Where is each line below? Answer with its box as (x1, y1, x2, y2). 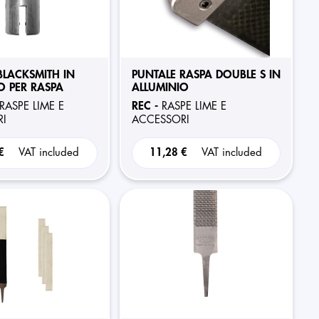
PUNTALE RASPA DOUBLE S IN (131, 69, 281, 80)
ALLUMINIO (131, 82, 189, 93)
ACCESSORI (131, 115, 189, 125)
